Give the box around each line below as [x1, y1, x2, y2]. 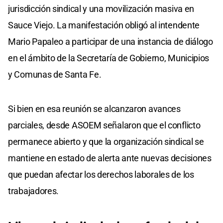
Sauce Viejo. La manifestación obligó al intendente [8, 19, 200, 30]
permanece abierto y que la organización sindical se [8, 136, 204, 147]
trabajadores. [8, 185, 59, 196]
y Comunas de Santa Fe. [8, 69, 102, 80]
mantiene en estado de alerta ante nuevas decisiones [8, 152, 212, 163]
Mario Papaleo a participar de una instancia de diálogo [8, 36, 213, 47]
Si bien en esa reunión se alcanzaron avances [8, 103, 181, 114]
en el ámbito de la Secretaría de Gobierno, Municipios [8, 52, 210, 63]
